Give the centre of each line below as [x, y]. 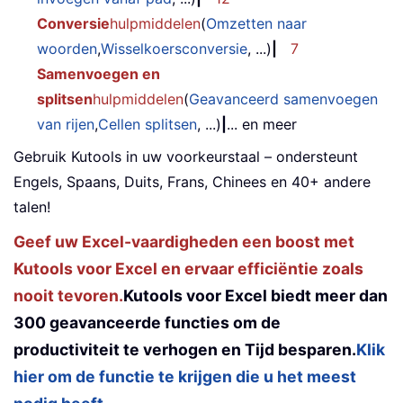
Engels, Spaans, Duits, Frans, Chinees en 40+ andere [192, 182]
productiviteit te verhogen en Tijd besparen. [185, 350]
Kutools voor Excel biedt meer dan [255, 296]
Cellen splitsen [148, 125]
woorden [67, 49]
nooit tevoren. [68, 296]
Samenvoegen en [99, 74]
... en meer [262, 125]
